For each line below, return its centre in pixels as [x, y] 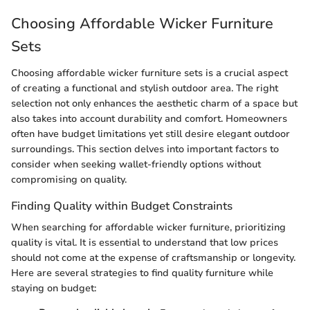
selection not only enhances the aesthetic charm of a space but [154, 103]
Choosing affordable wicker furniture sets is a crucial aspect [149, 73]
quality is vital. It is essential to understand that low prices [145, 243]
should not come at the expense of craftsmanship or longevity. [153, 258]
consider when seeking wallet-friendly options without [136, 164]
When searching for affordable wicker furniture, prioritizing [148, 227]
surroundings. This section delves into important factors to [145, 149]
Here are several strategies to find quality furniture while [142, 273]
